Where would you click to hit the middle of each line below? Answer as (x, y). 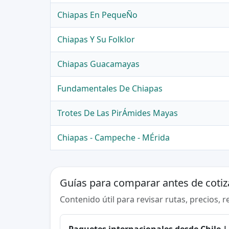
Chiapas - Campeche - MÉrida (114, 138)
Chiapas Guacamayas (99, 64)
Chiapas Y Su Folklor (96, 40)
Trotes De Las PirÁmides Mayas (118, 113)
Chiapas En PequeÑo (98, 15)
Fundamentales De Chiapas (110, 89)
